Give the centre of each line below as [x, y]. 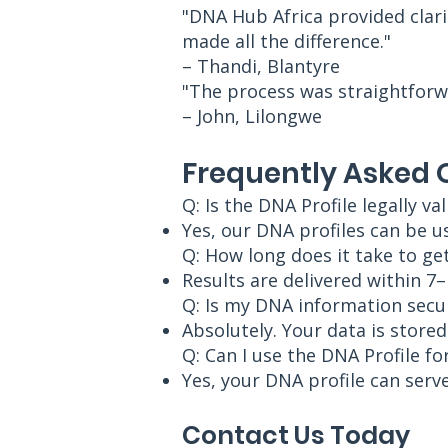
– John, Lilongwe [252, 116]
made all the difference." [286, 41]
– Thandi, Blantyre [261, 66]
